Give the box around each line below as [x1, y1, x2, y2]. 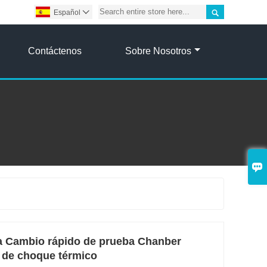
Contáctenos [27, 45, 82, 56]
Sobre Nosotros [125, 45, 191, 56]
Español [54, 8, 80, 17]
